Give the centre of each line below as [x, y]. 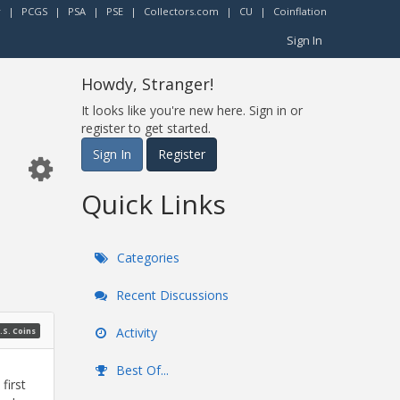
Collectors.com [181, 11]
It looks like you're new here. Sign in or [192, 110]
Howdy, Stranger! [147, 84]
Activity [135, 333]
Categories [146, 258]
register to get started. [146, 128]
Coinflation [300, 11]
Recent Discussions [171, 295]
